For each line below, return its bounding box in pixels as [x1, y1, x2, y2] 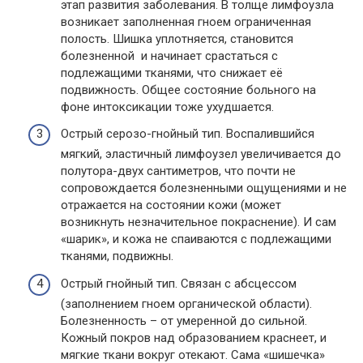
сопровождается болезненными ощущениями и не [61, 181, 347, 196]
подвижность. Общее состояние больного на [61, 82, 316, 97]
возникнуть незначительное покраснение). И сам [61, 215, 336, 230]
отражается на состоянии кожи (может [61, 198, 281, 213]
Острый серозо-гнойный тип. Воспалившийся [61, 126, 314, 142]
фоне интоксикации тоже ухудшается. [61, 99, 274, 114]
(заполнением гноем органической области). [61, 296, 312, 311]
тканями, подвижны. [61, 249, 173, 264]
